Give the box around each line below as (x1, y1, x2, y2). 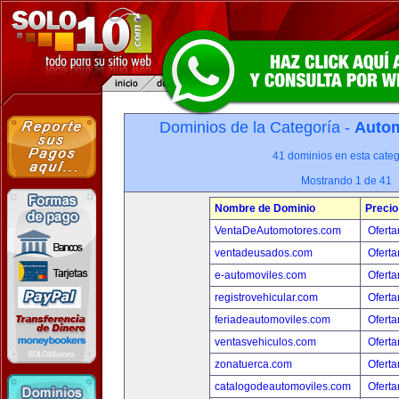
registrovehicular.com (215, 291, 318, 304)
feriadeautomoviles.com (215, 313, 330, 326)
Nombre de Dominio (215, 202, 315, 215)
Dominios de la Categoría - (159, 118, 354, 136)
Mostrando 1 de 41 (301, 175, 392, 187)
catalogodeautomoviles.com (215, 380, 351, 393)
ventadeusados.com (215, 247, 313, 259)
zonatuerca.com (215, 358, 292, 370)
